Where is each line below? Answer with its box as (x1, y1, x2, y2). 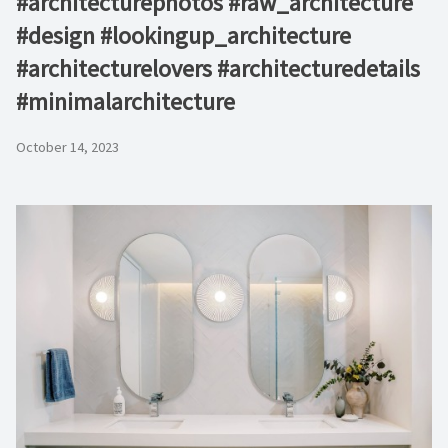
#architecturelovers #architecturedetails (16, 53, 420, 84)
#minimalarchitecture (16, 86, 235, 117)
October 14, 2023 (16, 138, 119, 157)
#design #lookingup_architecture (16, 20, 351, 51)
